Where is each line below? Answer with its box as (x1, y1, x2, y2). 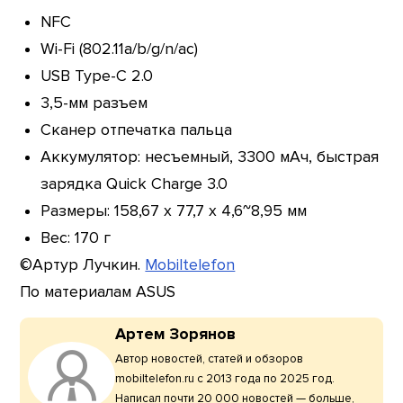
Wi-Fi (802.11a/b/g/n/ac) (40, 39, 198, 58)
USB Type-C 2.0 (40, 66, 153, 85)
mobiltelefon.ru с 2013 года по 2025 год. (114, 372, 335, 386)
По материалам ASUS (20, 282, 176, 301)
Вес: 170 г (40, 228, 111, 247)
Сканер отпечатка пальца (40, 120, 232, 139)
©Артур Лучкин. (20, 255, 146, 274)
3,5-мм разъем (40, 93, 148, 112)
